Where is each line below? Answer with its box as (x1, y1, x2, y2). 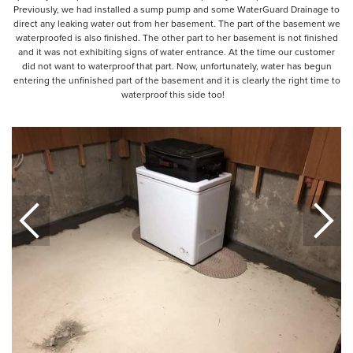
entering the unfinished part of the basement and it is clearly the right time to (13, 72, 340, 87)
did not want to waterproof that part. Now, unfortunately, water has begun (21, 58, 332, 73)
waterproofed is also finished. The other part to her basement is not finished (15, 30, 338, 45)
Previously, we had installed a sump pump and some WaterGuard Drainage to (13, 2, 340, 17)
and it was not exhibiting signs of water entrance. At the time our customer (18, 44, 335, 59)
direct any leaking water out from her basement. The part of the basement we (13, 16, 340, 31)
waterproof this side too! (121, 87, 232, 102)
